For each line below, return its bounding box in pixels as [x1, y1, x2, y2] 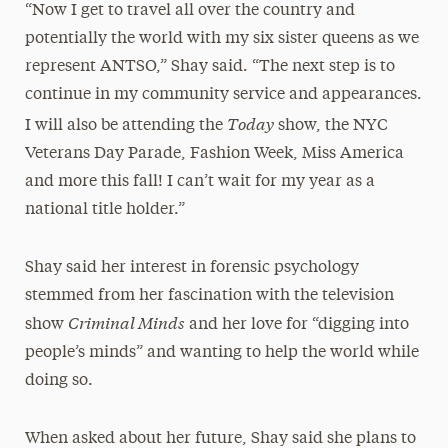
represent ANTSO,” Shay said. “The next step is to [24, 59, 395, 75]
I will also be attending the [24, 118, 227, 134]
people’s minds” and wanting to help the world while [24, 345, 419, 361]
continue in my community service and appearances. [24, 87, 422, 103]
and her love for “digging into [184, 317, 409, 333]
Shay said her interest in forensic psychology [24, 260, 359, 276]
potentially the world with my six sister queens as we [24, 31, 419, 47]
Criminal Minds [67, 310, 185, 333]
